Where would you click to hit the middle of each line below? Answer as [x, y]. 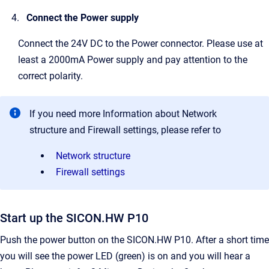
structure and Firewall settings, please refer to [125, 130]
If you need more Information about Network [123, 114]
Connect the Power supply [83, 18]
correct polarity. [50, 76]
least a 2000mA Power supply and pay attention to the [133, 60]
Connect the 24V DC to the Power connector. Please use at [141, 44]
